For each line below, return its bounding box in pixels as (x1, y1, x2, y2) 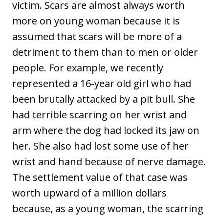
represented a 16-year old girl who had (12, 76, 191, 90)
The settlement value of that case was (12, 170, 188, 184)
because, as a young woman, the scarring (12, 201, 203, 215)
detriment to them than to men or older (12, 45, 198, 59)
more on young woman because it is (12, 14, 180, 27)
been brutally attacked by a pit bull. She (12, 92, 195, 106)
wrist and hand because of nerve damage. (12, 154, 206, 168)
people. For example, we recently (12, 61, 163, 74)
